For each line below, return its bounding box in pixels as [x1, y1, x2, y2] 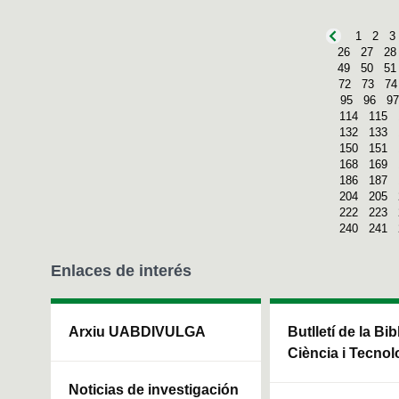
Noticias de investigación [69, 381, 239, 397]
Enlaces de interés [51, 261, 191, 280]
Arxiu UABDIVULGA [69, 323, 206, 339]
